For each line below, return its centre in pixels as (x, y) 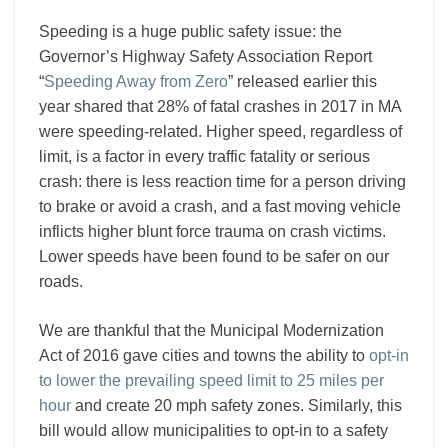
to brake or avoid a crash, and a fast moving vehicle (220, 207)
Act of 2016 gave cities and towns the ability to (204, 356)
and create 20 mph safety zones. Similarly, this (236, 406)
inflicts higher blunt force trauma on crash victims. (212, 232)
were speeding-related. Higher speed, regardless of (220, 132)
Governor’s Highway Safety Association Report (205, 57)
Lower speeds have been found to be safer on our (214, 257)
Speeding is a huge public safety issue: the (190, 32)
